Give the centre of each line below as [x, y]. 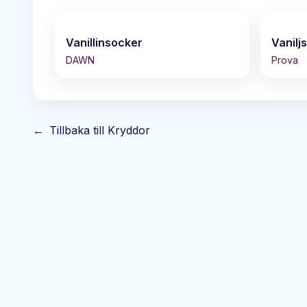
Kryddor [129, 130]
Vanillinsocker [104, 42]
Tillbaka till [78, 130]
